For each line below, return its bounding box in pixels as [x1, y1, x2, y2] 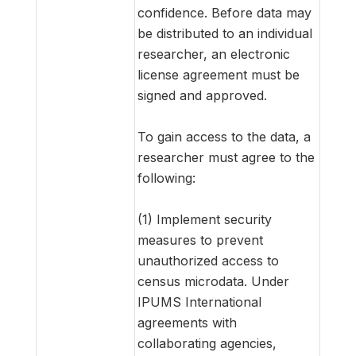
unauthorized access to [137, 252, 279, 269]
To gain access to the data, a [137, 128, 311, 145]
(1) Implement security [137, 211, 272, 227]
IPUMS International [137, 293, 261, 310]
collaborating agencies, [137, 335, 277, 351]
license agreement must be [137, 66, 300, 83]
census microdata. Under [137, 273, 289, 289]
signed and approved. [137, 87, 267, 103]
